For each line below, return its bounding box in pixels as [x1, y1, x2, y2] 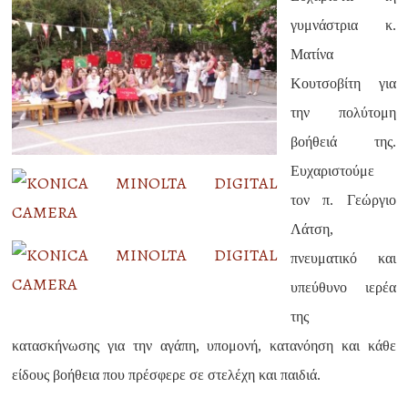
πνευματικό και [291, 250, 396, 266]
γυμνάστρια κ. [291, 17, 396, 33]
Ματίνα [291, 46, 334, 62]
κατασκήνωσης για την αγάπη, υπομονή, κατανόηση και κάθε [12, 338, 396, 353]
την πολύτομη [291, 105, 396, 120]
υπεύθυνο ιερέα [291, 280, 396, 295]
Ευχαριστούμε [291, 163, 375, 178]
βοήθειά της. [291, 134, 396, 149]
